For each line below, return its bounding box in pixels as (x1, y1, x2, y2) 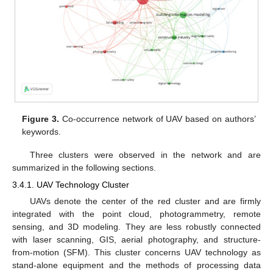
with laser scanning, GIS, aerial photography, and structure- (12, 235, 261, 245)
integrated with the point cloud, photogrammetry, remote (12, 209, 261, 219)
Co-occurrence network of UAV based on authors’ (59, 113, 256, 124)
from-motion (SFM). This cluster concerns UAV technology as (12, 247, 261, 258)
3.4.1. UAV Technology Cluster (12, 180, 129, 190)
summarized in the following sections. (12, 162, 156, 172)
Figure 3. (22, 113, 60, 124)
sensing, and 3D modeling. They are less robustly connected (12, 222, 261, 232)
